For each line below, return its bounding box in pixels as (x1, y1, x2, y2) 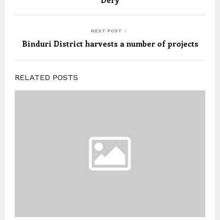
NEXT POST (90, 27, 122, 33)
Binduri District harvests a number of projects (22, 38, 198, 49)
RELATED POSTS (15, 72, 78, 82)
